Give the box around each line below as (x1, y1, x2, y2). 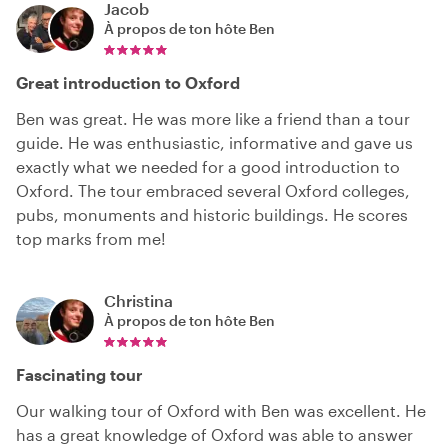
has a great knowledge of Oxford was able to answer (16, 425, 413, 445)
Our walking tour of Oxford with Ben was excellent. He (16, 401, 426, 421)
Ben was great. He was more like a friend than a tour (16, 109, 410, 129)
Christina (104, 291, 173, 311)
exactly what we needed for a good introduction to (16, 157, 400, 177)
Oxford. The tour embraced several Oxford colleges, (16, 181, 410, 201)
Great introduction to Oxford (16, 73, 240, 93)
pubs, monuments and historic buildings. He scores (16, 205, 408, 225)
